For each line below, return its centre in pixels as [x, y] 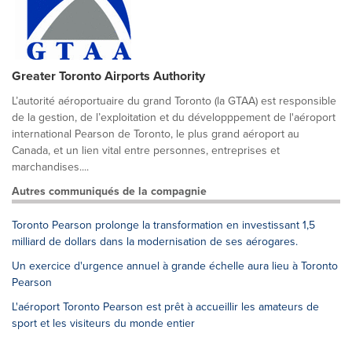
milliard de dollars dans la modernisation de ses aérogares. [155, 242]
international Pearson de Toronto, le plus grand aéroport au [156, 134]
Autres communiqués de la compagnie [109, 192]
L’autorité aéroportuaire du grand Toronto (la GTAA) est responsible [174, 101]
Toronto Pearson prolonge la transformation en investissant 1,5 [163, 225]
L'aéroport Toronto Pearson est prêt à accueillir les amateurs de [165, 307]
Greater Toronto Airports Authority [108, 76]
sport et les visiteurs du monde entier [103, 324]
